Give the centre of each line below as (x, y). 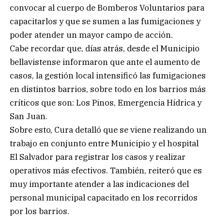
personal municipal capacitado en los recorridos (104, 197)
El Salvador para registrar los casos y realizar (98, 157)
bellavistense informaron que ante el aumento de (105, 62)
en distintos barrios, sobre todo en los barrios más (108, 89)
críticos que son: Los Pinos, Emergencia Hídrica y (106, 102)
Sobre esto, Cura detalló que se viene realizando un (108, 130)
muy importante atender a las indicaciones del (99, 184)
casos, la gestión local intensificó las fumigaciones (108, 75)
